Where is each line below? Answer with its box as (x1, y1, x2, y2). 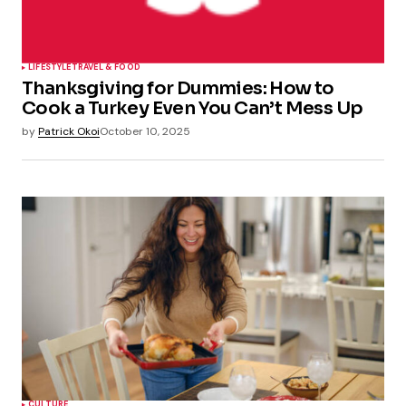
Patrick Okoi (38, 123, 100, 139)
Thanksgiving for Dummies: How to (22, 76, 334, 100)
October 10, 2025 (100, 123, 190, 139)
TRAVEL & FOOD (71, 61, 140, 72)
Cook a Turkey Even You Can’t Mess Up (22, 96, 363, 120)
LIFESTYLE (28, 61, 72, 72)
